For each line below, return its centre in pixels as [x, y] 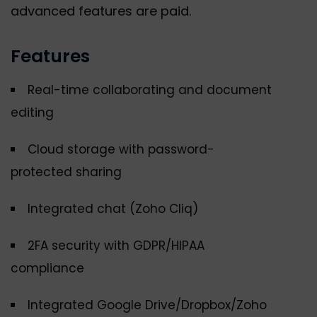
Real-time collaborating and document [150, 90]
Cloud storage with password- [121, 150]
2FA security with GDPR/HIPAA [116, 246]
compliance [47, 269]
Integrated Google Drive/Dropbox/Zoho [147, 305]
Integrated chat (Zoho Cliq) [113, 209]
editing [32, 113]
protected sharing [66, 172]
